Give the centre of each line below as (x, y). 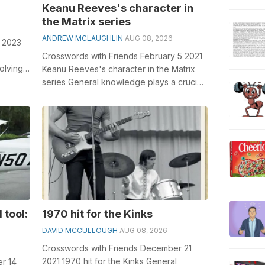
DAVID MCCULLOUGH (80, 230)
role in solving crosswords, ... (98, 95)
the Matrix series (86, 21)
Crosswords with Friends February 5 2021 (122, 56)
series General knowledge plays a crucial (122, 82)
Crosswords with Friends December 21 (117, 248)
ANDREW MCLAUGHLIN (82, 38)
